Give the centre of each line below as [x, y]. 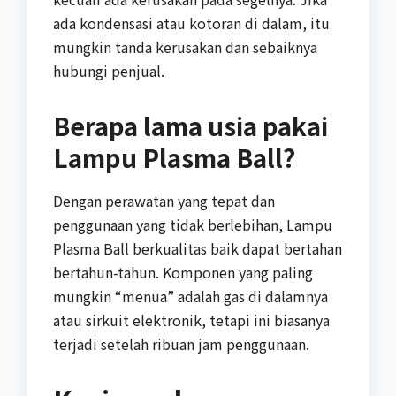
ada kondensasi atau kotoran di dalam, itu [191, 23]
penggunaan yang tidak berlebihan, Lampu [193, 225]
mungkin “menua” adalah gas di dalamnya [190, 297]
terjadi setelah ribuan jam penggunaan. [181, 344]
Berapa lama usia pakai [190, 126]
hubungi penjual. [109, 71]
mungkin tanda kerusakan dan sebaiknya [185, 47]
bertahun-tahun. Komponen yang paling [183, 273]
